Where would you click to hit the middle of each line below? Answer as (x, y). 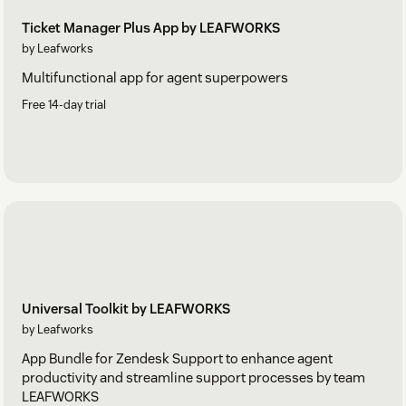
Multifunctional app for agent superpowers (155, 78)
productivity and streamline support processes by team (193, 378)
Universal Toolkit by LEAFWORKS (126, 309)
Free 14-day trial (64, 105)
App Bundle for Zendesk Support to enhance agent (177, 359)
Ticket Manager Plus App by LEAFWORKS (151, 28)
